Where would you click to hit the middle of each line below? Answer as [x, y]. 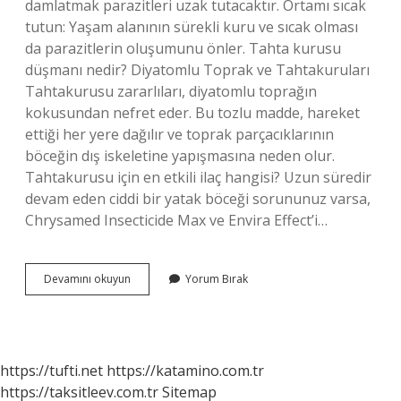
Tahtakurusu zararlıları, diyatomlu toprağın [171, 91]
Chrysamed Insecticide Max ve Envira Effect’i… [176, 220]
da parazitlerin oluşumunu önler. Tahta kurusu [183, 48]
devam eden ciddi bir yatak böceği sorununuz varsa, [198, 199]
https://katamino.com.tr [185, 371]
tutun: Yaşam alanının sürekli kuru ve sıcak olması [192, 27]
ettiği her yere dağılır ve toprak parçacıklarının [179, 134]
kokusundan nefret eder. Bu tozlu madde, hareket [192, 113]
